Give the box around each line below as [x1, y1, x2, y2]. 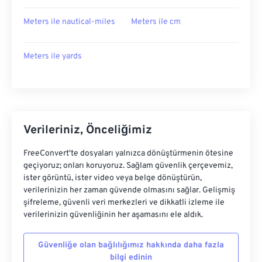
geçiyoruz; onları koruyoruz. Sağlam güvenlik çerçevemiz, [23, 161, 233, 171]
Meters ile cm [131, 17, 181, 27]
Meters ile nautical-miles [23, 17, 115, 27]
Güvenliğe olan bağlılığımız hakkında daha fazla [38, 240, 224, 250]
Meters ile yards [23, 51, 82, 61]
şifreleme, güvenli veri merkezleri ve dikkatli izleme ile [23, 198, 225, 208]
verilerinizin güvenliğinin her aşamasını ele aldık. [23, 210, 203, 220]
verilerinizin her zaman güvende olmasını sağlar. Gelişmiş [23, 185, 235, 195]
